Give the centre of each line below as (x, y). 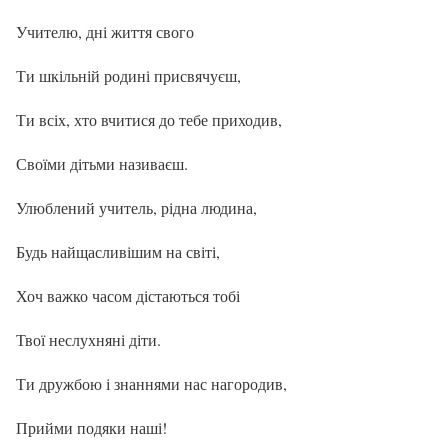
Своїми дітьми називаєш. (102, 163)
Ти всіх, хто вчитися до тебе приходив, (149, 119)
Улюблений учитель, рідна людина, (136, 207)
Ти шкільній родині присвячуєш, (128, 75)
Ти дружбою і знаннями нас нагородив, (151, 383)
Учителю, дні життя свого (105, 31)
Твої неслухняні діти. (88, 339)
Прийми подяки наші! (91, 427)
